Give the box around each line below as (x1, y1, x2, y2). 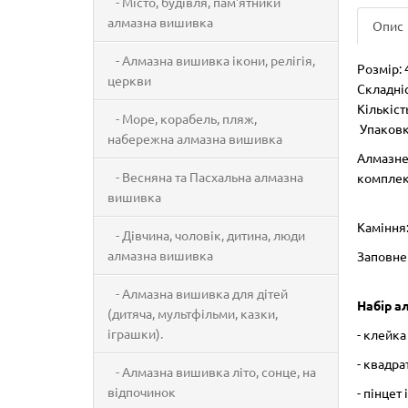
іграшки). (107, 325, 163, 342)
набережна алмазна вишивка (107, 130, 282, 147)
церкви (107, 72, 151, 88)
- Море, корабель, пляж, (107, 110, 257, 127)
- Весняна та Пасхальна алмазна (107, 168, 303, 185)
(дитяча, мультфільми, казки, (107, 305, 278, 321)
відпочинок (107, 383, 176, 400)
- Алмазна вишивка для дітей (107, 285, 288, 301)
